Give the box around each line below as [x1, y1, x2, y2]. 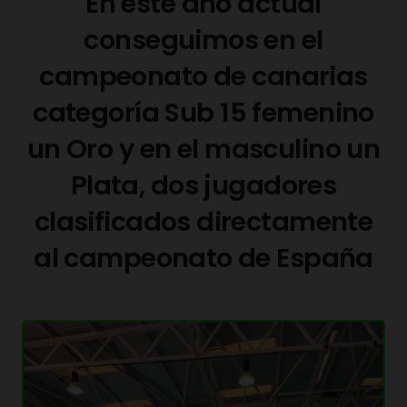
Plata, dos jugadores [70, 166, 337, 203]
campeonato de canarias [39, 57, 368, 94]
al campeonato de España [34, 239, 373, 276]
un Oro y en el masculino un [26, 130, 381, 167]
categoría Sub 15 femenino [33, 94, 374, 131]
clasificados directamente [34, 203, 373, 240]
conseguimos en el [84, 21, 323, 58]
